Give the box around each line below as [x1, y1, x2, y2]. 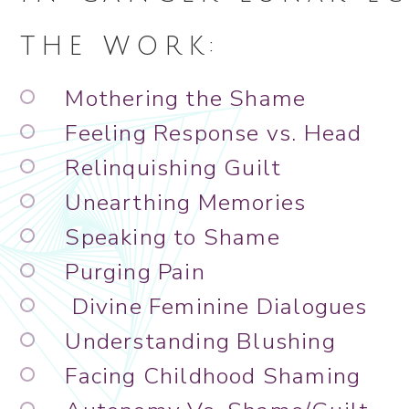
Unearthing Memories [65, 187, 307, 219]
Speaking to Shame [65, 222, 280, 254]
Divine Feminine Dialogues [65, 291, 368, 323]
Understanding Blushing [65, 326, 336, 358]
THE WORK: [20, 33, 220, 61]
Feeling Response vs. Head [65, 118, 369, 150]
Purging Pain [65, 257, 212, 288]
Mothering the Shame [65, 83, 307, 115]
